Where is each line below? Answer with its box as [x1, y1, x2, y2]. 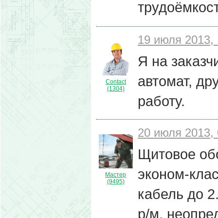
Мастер [105, 171, 127, 178]
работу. [138, 93, 185, 109]
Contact [106, 78, 126, 85]
